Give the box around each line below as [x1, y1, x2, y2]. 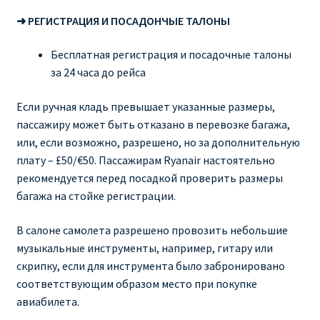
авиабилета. [16, 294, 79, 309]
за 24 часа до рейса [50, 65, 146, 80]
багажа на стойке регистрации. [16, 189, 176, 204]
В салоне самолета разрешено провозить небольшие [16, 222, 288, 237]
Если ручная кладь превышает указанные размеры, [16, 99, 275, 114]
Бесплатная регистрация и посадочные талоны [50, 47, 291, 62]
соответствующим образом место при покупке [16, 276, 257, 291]
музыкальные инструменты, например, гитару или [16, 240, 273, 255]
